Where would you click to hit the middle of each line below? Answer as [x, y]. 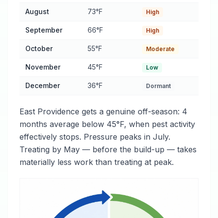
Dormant [158, 86]
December [43, 85]
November [43, 67]
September [44, 30]
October [39, 48]
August [37, 11]
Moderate [160, 49]
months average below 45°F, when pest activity [107, 124]
